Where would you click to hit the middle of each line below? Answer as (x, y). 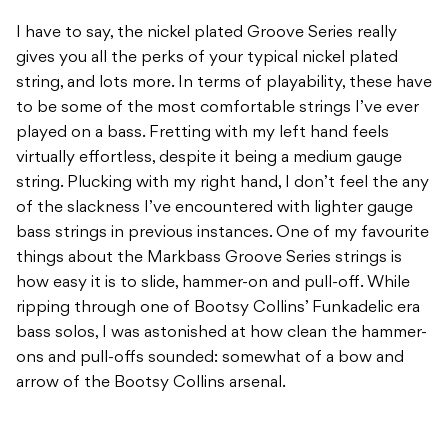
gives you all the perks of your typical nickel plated (207, 58)
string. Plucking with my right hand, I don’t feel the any (222, 183)
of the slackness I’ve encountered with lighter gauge (214, 208)
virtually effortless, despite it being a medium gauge (209, 158)
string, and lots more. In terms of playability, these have (224, 83)
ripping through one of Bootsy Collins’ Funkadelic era (218, 308)
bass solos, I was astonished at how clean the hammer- (221, 333)
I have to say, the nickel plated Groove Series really (206, 33)
